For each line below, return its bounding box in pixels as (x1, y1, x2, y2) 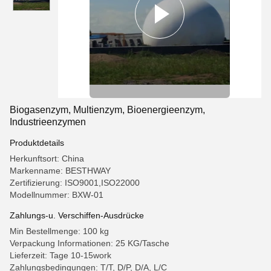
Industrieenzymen (10, 117, 86, 127)
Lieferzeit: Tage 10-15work (10, 250, 111, 260)
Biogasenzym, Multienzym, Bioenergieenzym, (10, 105, 205, 115)
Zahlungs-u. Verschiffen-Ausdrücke (10, 211, 144, 220)
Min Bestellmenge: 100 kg (10, 226, 109, 236)
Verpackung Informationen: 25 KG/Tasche (10, 238, 169, 248)
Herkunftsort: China (10, 154, 84, 163)
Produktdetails (10, 138, 64, 148)
